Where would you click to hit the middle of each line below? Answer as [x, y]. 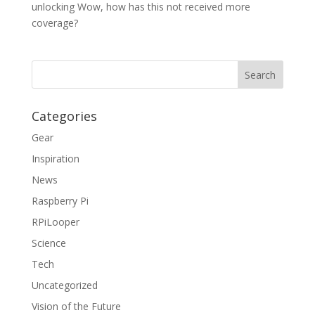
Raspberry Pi [60, 201]
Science [49, 243]
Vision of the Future [76, 306]
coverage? [54, 23]
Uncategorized [64, 285]
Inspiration [55, 159]
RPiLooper [55, 222]
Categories [64, 116]
